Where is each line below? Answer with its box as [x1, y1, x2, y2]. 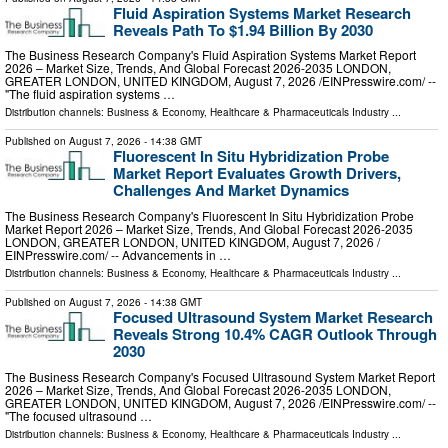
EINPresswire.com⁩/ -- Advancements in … [5, 246, 231, 263]
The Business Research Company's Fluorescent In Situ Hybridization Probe [5, 207, 414, 224]
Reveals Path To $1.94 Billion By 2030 [113, 18, 373, 41]
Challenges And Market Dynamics [113, 179, 349, 202]
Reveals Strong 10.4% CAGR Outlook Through [113, 323, 437, 345]
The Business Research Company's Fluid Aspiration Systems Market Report [5, 46, 416, 64]
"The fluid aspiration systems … [5, 85, 175, 103]
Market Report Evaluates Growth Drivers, [113, 162, 401, 185]
